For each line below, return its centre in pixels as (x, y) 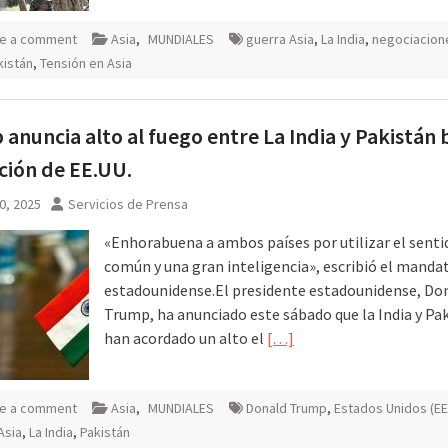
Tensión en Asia (86, 62)
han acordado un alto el (185, 337)
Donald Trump (286, 407)
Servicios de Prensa (128, 203)
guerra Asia (280, 38)
